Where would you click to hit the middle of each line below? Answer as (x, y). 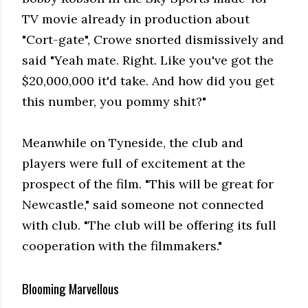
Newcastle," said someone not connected (143, 205)
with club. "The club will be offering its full (149, 225)
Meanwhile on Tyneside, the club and (133, 143)
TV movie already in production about (136, 19)
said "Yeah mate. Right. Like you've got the (148, 60)
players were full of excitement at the (134, 164)
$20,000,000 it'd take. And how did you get (148, 81)
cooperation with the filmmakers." (122, 246)
